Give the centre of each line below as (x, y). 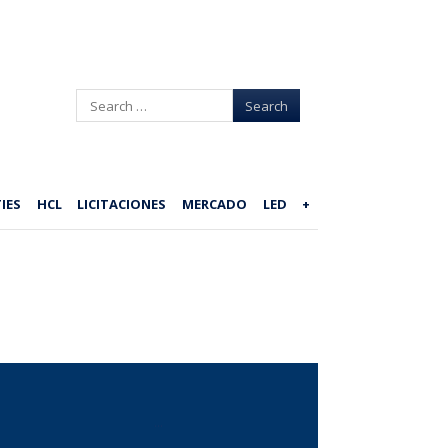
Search (99, 98)
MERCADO (215, 203)
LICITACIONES (122, 203)
